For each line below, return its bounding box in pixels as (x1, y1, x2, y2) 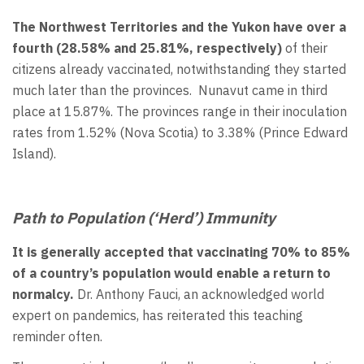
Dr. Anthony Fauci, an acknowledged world (74, 285, 324, 302)
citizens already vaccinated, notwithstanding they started (12, 61, 346, 78)
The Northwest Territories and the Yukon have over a (12, 19, 346, 36)
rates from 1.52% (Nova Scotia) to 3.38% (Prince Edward (12, 124, 348, 141)
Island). (12, 145, 56, 162)
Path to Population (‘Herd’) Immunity (12, 208, 275, 228)
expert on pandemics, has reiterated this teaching (12, 306, 303, 323)
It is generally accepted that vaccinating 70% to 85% (12, 243, 350, 260)
